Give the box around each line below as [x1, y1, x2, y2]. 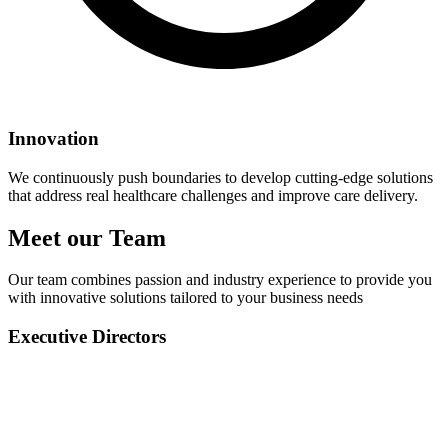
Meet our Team [8, 224, 166, 251]
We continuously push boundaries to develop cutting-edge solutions [8, 168, 433, 186]
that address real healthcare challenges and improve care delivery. [8, 186, 418, 204]
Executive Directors [8, 326, 166, 348]
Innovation [8, 127, 99, 149]
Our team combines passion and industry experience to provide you [8, 271, 432, 289]
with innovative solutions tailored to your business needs [8, 289, 363, 307]
